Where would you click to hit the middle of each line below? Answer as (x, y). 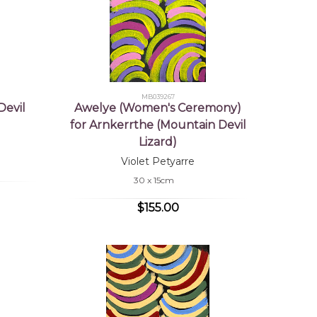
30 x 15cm (154, 180)
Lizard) (158, 142)
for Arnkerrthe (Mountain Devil (158, 125)
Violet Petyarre (158, 162)
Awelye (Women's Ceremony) (158, 108)
